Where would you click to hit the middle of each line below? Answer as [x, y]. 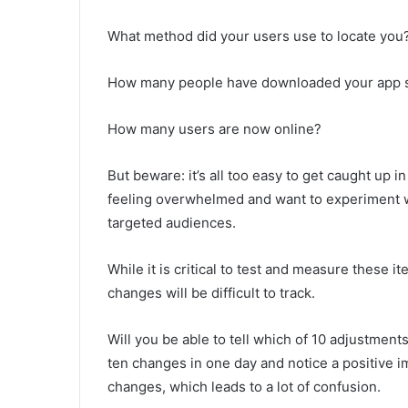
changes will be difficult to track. [211, 293]
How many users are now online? [214, 129]
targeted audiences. [172, 223]
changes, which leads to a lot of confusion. [244, 387]
